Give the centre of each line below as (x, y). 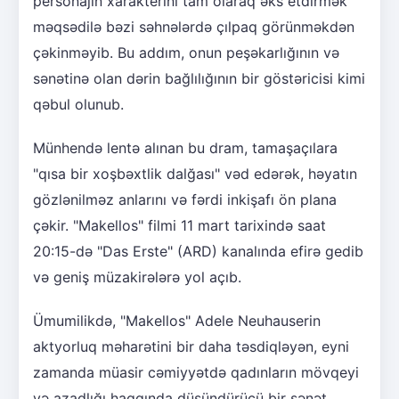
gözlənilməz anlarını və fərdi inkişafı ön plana (185, 199)
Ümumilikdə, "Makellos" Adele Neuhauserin (177, 320)
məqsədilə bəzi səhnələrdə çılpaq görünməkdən (194, 26)
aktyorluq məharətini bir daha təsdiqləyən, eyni (191, 346)
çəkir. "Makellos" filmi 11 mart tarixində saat (179, 225)
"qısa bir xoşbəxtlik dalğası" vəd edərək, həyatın (195, 173)
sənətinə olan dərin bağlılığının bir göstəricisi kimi (199, 78)
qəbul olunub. (78, 104)
